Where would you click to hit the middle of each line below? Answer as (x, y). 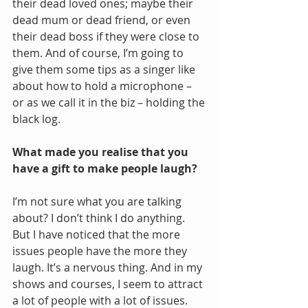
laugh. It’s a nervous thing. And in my (109, 267)
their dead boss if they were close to (107, 36)
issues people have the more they (101, 251)
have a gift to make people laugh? (105, 168)
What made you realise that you (102, 152)
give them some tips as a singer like (105, 69)
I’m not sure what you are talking (98, 201)
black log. (36, 119)
